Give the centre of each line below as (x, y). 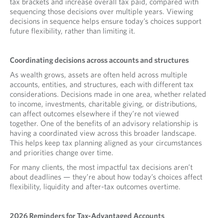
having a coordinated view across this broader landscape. (103, 133)
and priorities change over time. (62, 153)
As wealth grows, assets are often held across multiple (99, 75)
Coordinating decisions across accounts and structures (99, 60)
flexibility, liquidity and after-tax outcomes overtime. (95, 187)
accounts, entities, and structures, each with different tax (102, 84)
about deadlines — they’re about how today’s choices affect (106, 177)
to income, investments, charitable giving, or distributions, (103, 104)
